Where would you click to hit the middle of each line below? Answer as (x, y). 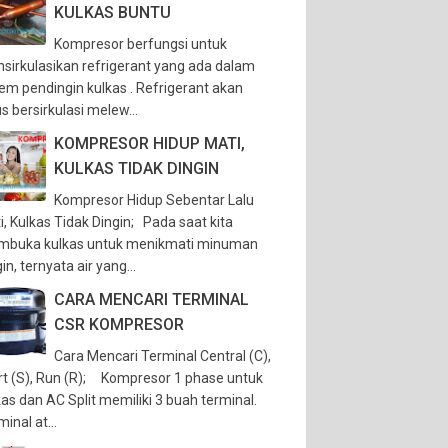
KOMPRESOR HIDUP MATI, (149, 143)
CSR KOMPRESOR (119, 324)
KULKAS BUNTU (112, 12)
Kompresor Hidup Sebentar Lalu (154, 200)
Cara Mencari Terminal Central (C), (162, 356)
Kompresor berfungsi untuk (140, 44)
